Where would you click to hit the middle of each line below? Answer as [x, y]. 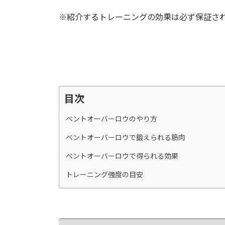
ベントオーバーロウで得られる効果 [122, 156]
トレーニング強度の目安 [104, 175]
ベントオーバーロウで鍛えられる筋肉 [126, 138]
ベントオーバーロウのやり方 [111, 119]
